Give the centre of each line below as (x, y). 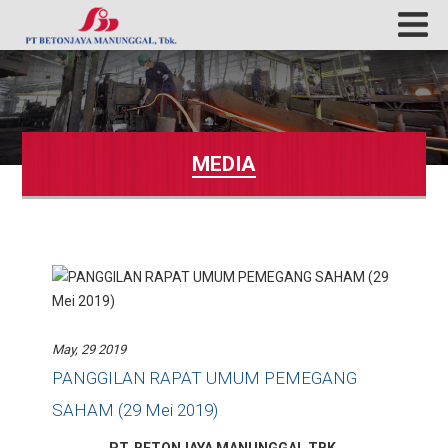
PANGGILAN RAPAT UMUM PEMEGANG (205, 378)
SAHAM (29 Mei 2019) (135, 410)
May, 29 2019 (89, 350)
